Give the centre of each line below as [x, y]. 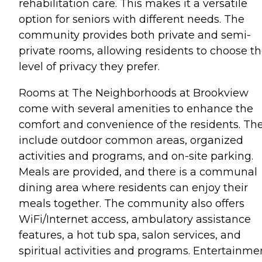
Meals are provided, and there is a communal [138, 172]
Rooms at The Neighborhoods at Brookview [134, 93]
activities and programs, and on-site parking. [136, 156]
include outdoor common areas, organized [131, 140]
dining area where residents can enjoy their [133, 188]
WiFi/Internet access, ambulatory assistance [135, 219]
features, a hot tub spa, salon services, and [130, 235]
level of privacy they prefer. [89, 67]
